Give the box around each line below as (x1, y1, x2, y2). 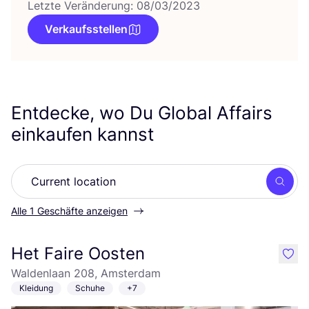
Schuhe (75, 283, 105, 293)
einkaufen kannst (11, 123, 159, 145)
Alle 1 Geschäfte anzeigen (11, 205, 128, 217)
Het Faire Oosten (11, 243, 145, 263)
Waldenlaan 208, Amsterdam (11, 266, 161, 280)
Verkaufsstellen (45, 22, 128, 36)
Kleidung (19, 283, 53, 293)
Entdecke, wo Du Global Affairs (11, 102, 272, 123)
